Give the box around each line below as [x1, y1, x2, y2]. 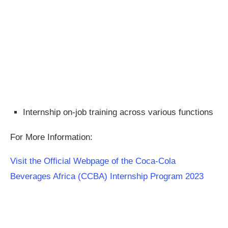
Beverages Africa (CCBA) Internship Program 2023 [10, 172, 204, 182]
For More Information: [10, 132, 93, 142]
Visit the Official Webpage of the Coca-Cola [10, 156, 176, 166]
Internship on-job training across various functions [23, 107, 213, 118]
